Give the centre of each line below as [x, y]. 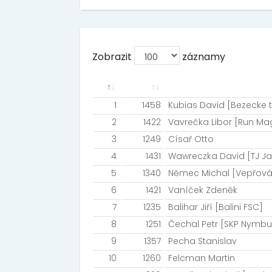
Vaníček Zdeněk [203, 190]
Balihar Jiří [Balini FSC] [216, 207]
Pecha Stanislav [202, 241]
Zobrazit [113, 57]
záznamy [202, 57]
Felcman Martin [202, 258]
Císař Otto [191, 139]
